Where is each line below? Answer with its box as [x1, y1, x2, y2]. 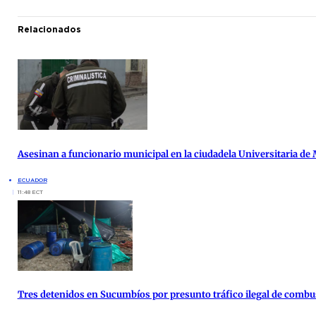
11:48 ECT [17, 188, 43, 195]
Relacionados [17, 24, 81, 35]
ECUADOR [17, 176, 47, 183]
